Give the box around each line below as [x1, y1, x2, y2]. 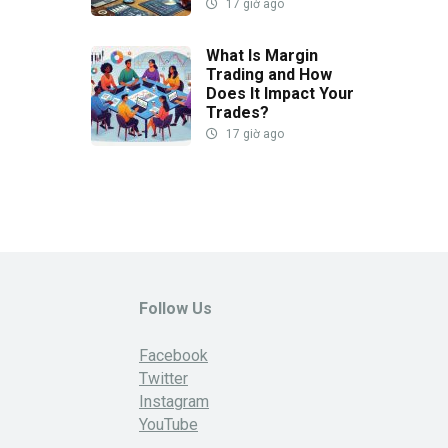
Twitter [139, 368, 188, 388]
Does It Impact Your [206, 83, 354, 103]
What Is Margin [206, 45, 318, 65]
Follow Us [139, 298, 212, 318]
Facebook [139, 345, 208, 365]
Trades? [206, 102, 269, 122]
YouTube [139, 414, 198, 434]
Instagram [139, 391, 209, 411]
